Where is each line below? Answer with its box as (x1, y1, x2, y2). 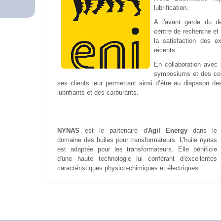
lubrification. (154, 4, 188, 12)
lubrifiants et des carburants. (57, 89, 139, 97)
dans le (187, 127, 218, 135)
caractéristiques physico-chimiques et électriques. (57, 164, 200, 172)
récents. (154, 46, 177, 54)
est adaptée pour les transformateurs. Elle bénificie (57, 146, 217, 153)
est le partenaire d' (79, 127, 148, 135)
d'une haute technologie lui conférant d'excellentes (57, 155, 217, 163)
